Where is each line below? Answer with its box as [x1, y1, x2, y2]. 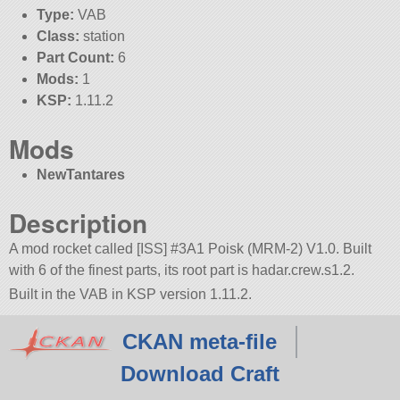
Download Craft [121, 362, 279, 387]
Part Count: [36, 50, 114, 66]
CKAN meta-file [121, 329, 277, 354]
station [79, 29, 125, 45]
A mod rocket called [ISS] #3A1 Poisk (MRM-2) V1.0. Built [9, 241, 372, 257]
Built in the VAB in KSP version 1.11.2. [9, 287, 253, 303]
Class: [36, 29, 79, 45]
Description [9, 204, 148, 242]
